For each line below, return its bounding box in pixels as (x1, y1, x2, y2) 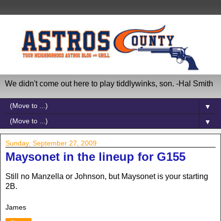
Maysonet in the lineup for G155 (5, 149, 185, 163)
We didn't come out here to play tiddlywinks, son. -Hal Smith (5, 79, 213, 88)
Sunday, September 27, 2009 (5, 139, 97, 147)
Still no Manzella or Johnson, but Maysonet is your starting (5, 172, 208, 181)
